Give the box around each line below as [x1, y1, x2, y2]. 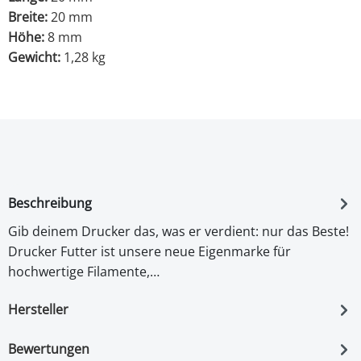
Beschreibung [8, 194, 92, 213]
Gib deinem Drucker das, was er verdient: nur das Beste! [8, 222, 349, 241]
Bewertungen [8, 340, 89, 359]
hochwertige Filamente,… [8, 263, 160, 281]
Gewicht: [8, 48, 64, 67]
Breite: [8, 8, 51, 27]
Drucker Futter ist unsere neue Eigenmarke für [8, 243, 291, 261]
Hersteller [8, 301, 68, 319]
